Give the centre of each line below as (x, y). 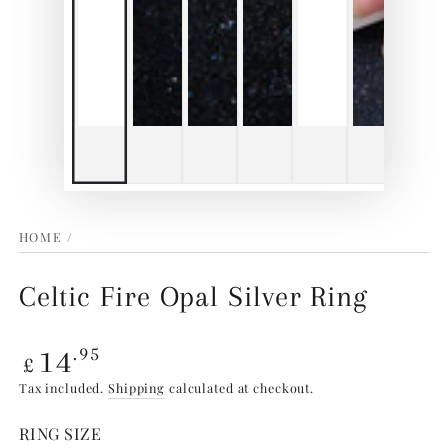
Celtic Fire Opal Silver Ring (193, 297)
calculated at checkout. (239, 388)
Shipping (136, 388)
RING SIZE (60, 433)
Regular (55, 352)
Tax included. (63, 388)
